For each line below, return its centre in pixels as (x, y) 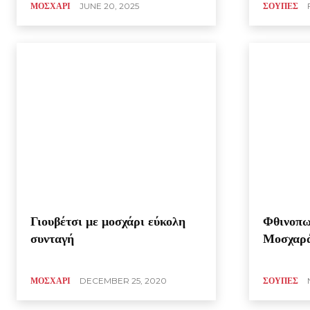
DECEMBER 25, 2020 (123, 280)
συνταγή (52, 238)
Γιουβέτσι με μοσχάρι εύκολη (108, 221)
